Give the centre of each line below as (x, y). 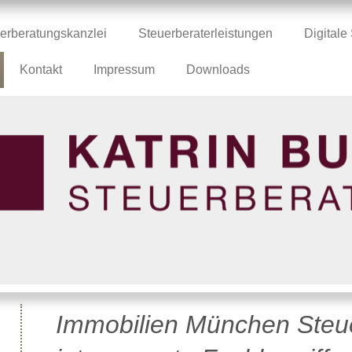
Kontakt (41, 69)
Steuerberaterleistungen (205, 33)
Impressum (124, 69)
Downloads (218, 69)
